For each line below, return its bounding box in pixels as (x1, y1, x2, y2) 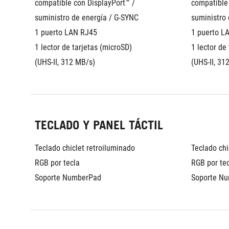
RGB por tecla (35, 158, 80, 168)
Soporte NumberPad (35, 173, 101, 182)
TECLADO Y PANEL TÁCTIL (35, 118, 163, 132)
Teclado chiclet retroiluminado (35, 143, 135, 153)
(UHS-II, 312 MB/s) (35, 57, 95, 67)
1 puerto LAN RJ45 (35, 28, 97, 37)
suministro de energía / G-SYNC (35, 13, 139, 22)
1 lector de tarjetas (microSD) (35, 42, 132, 52)
